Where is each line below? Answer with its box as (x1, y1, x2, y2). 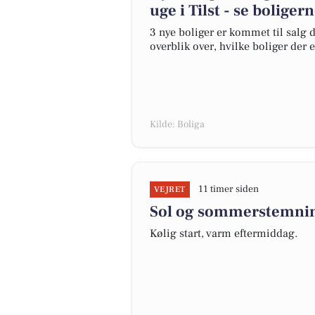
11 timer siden (198, 183, 259, 195)
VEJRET (154, 184, 186, 195)
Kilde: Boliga (150, 118, 205, 131)
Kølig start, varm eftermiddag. (150, 226, 297, 240)
